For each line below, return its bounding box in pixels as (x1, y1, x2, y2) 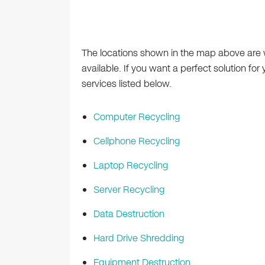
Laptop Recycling (93, 159, 168, 173)
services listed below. (81, 77, 172, 91)
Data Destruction (93, 207, 164, 221)
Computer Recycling (93, 110, 180, 124)
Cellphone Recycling (93, 134, 180, 148)
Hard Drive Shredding (93, 231, 184, 245)
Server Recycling (93, 183, 164, 197)
